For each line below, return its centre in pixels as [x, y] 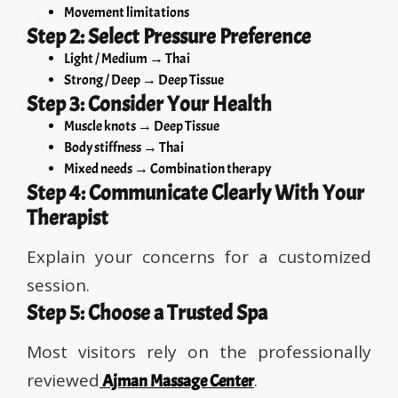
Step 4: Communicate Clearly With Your [195, 193]
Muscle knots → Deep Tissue [142, 127]
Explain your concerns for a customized [199, 257]
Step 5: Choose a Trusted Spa [147, 313]
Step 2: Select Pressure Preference [169, 37]
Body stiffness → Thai [124, 148]
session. [58, 286]
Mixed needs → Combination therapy [167, 169]
